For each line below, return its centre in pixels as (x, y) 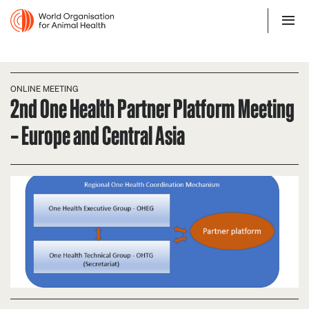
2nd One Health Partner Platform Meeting (152, 107)
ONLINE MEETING (44, 89)
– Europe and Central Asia (98, 134)
